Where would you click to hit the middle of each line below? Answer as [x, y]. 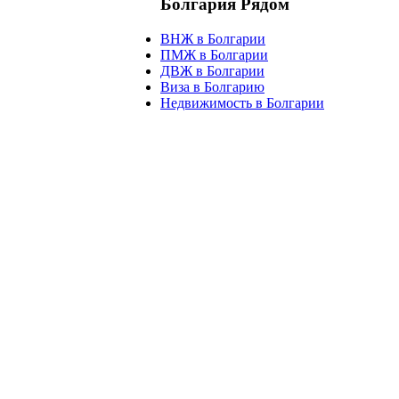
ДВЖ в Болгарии [212, 70]
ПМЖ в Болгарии [214, 54]
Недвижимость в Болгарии [242, 102]
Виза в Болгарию [212, 86]
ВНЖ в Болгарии [213, 38]
